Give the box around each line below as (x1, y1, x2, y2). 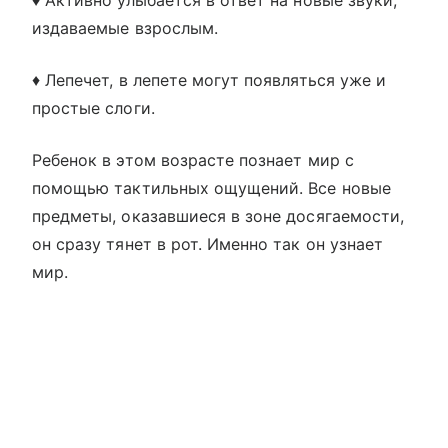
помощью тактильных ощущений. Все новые (32, 178, 391, 199)
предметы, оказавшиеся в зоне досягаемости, (32, 206, 405, 227)
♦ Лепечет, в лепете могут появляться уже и (32, 70, 387, 91)
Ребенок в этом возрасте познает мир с (32, 150, 354, 171)
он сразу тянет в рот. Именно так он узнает (32, 234, 384, 255)
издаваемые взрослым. (32, 18, 218, 39)
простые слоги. (32, 98, 155, 119)
